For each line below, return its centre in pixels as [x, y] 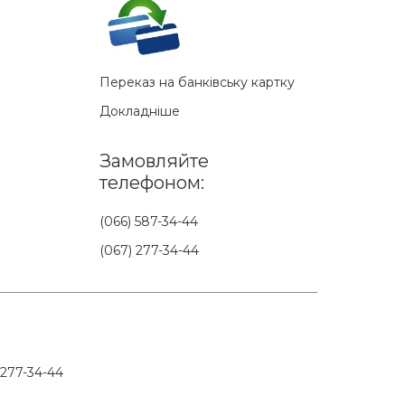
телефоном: [152, 183]
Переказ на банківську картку [198, 83]
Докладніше [140, 112]
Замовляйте [155, 161]
